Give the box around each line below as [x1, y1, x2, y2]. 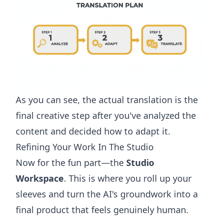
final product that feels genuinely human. [16, 204, 189, 216]
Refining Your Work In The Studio [16, 141, 154, 153]
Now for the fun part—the [16, 157, 126, 169]
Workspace [16, 172, 64, 185]
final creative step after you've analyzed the [16, 110, 196, 122]
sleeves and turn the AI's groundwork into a [16, 188, 198, 200]
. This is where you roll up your [64, 172, 192, 185]
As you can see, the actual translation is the [16, 94, 198, 106]
